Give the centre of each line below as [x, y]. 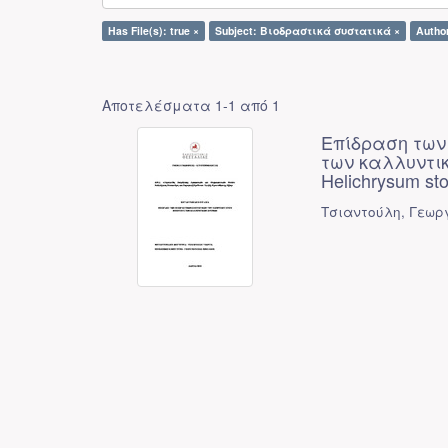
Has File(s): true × [153, 30]
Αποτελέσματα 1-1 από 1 [191, 105]
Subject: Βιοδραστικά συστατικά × [307, 30]
